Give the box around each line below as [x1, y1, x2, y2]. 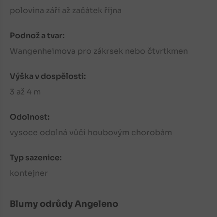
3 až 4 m [10, 87, 41, 97]
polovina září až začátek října [10, 5, 122, 16]
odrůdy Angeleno [38, 198, 118, 209]
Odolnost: [10, 112, 49, 123]
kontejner [10, 168, 48, 179]
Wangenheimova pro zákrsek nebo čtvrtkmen [10, 46, 188, 57]
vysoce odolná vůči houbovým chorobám [10, 127, 172, 138]
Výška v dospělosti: [10, 71, 86, 82]
